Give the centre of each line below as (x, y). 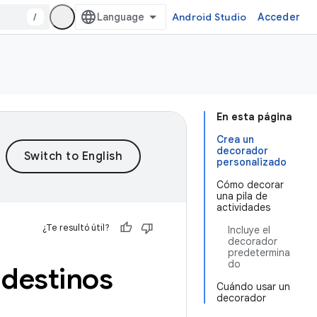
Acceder (279, 17)
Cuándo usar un (253, 287)
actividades (243, 207)
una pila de (242, 196)
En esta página (254, 117)
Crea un (235, 139)
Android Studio (209, 17)
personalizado (252, 162)
